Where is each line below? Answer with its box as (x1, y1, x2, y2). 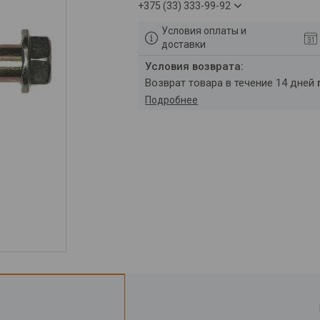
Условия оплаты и (161, 25, 247, 36)
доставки (161, 39, 206, 50)
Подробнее (145, 94, 199, 106)
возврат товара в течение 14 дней (151, 76, 318, 89)
